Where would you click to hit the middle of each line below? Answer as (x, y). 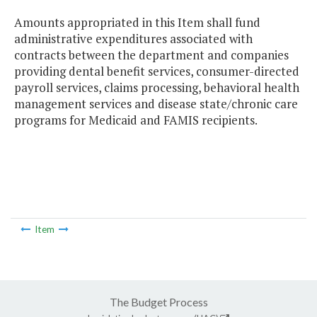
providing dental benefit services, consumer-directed (157, 71)
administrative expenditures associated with (133, 39)
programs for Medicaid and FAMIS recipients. (136, 120)
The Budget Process (158, 301)
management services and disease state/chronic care (156, 104)
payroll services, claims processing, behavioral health (157, 88)
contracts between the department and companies (151, 55)
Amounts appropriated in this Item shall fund (137, 23)
